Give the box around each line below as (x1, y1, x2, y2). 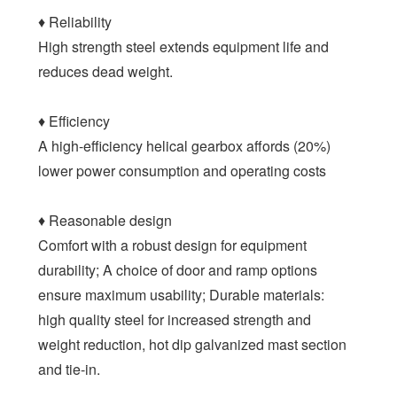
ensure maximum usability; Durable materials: (38, 284, 325, 305)
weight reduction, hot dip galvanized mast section (38, 333, 347, 354)
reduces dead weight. (38, 60, 174, 82)
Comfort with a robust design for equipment (38, 234, 307, 255)
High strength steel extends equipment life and (38, 35, 330, 57)
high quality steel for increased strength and (38, 308, 312, 330)
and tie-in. (38, 358, 101, 379)
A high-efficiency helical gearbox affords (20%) (38, 135, 331, 156)
